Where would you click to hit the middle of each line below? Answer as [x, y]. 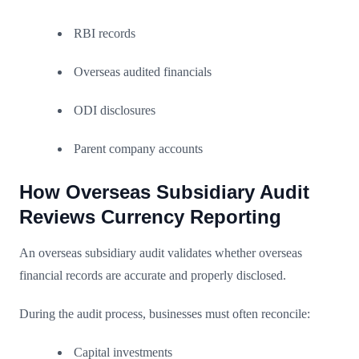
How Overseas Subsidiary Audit [164, 192]
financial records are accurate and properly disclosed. [153, 275]
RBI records [105, 33]
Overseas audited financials [143, 71]
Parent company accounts [138, 148]
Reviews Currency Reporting [150, 216]
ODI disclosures [115, 110]
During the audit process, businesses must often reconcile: [165, 313]
